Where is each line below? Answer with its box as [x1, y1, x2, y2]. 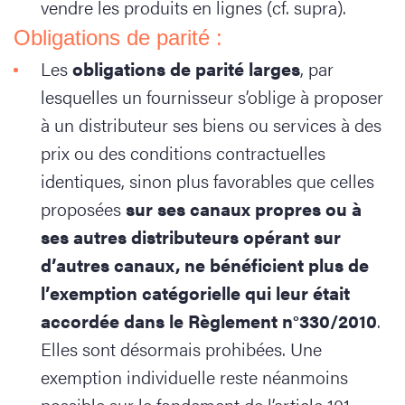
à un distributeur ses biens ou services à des [41, 111, 381, 137]
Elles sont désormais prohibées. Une [41, 335, 322, 362]
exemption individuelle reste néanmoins [41, 363, 348, 390]
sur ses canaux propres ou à [126, 195, 362, 221]
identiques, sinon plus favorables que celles [41, 167, 374, 193]
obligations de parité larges [72, 55, 300, 81]
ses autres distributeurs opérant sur [41, 223, 341, 250]
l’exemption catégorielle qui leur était [41, 279, 350, 306]
